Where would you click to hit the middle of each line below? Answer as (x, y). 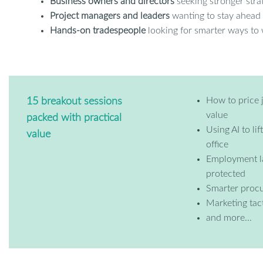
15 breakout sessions (74, 102)
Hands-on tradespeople (98, 31)
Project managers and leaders (110, 16)
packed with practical (74, 118)
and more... (229, 218)
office (217, 144)
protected (226, 174)
